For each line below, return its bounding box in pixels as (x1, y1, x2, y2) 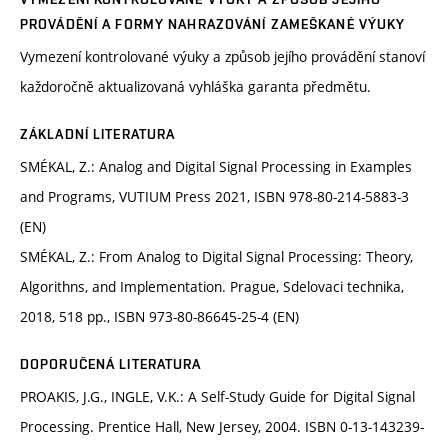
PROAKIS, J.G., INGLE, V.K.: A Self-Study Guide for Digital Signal (20, 387, 415, 407)
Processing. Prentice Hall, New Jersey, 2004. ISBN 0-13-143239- (20, 417, 424, 437)
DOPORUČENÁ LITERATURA (20, 356, 202, 373)
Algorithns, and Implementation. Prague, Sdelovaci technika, (20, 277, 404, 297)
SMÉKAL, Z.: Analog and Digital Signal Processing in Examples (20, 157, 412, 177)
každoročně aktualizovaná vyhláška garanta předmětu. (20, 77, 371, 97)
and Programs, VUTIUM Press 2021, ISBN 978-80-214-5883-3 (20, 187, 409, 207)
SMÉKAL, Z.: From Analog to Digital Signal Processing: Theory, (20, 247, 413, 267)
